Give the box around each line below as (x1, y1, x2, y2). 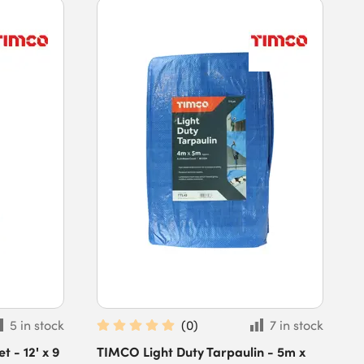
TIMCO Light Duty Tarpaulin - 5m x (97, 342, 306, 360)
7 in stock (269, 316, 323, 334)
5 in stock (10, 316, 65, 334)
